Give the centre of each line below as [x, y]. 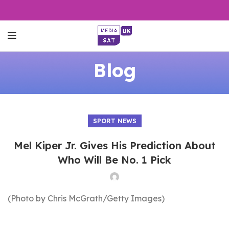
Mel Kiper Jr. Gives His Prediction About [114, 145]
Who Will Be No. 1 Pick [114, 160]
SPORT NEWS [114, 121]
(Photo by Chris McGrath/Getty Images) [86, 198]
